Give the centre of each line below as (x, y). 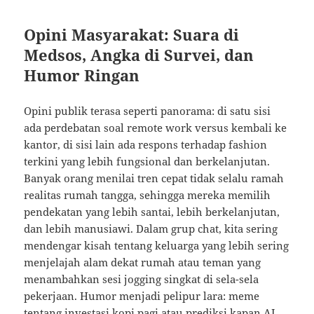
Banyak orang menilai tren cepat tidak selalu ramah (154, 178)
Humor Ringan (82, 75)
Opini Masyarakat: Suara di (132, 35)
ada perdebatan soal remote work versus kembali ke (156, 128)
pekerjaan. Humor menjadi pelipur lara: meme (142, 296)
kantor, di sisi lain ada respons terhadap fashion (146, 145)
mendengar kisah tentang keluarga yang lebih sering (157, 246)
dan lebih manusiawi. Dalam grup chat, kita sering (151, 229)
